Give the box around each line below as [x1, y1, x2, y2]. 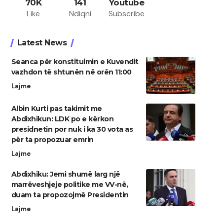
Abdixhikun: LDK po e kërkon [11, 114, 114, 124]
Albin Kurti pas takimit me [11, 104, 102, 113]
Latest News [17, 38, 67, 48]
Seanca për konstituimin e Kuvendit [11, 57, 139, 67]
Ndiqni [69, 8, 91, 19]
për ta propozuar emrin [11, 135, 94, 145]
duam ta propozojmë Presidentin [11, 190, 129, 200]
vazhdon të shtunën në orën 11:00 [11, 68, 132, 77]
